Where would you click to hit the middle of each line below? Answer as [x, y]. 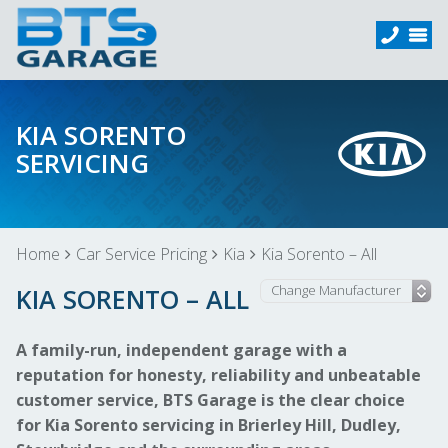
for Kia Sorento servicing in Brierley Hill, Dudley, [208, 425]
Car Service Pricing [141, 254]
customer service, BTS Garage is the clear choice [210, 400]
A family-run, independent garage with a [181, 350]
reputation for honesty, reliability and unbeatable [218, 375]
